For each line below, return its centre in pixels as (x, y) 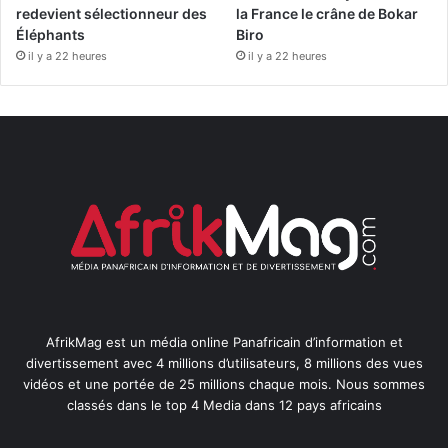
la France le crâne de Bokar (327, 14)
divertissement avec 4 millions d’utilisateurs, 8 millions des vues (224, 362)
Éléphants (50, 35)
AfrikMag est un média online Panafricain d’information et (224, 341)
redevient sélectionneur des (111, 14)
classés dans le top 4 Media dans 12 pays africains (224, 404)
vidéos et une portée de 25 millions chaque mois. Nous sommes (224, 383)
